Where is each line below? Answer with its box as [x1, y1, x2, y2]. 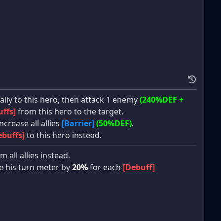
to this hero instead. [25, 129, 102, 141]
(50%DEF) [96, 117, 132, 129]
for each [88, 161, 123, 173]
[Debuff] [123, 161, 155, 173]
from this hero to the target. [16, 106, 123, 117]
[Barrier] [62, 117, 94, 129]
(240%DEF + [140, 94, 184, 105]
